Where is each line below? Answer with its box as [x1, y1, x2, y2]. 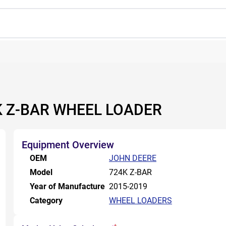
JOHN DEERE [109, 153, 156, 163]
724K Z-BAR [109, 167, 152, 177]
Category [30, 196, 63, 205]
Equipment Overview [22, 139, 114, 151]
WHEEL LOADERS [109, 196, 172, 205]
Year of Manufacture [30, 182, 105, 191]
